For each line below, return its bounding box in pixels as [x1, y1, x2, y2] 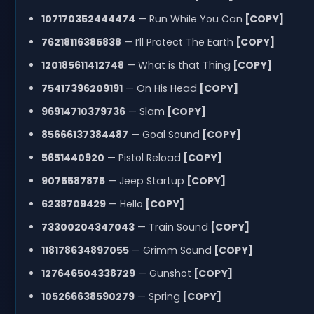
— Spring [134, 289, 180, 303]
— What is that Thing [123, 57, 231, 72]
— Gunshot [135, 266, 191, 280]
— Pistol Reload [104, 150, 181, 165]
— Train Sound [134, 219, 208, 234]
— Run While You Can [135, 11, 243, 26]
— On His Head [122, 81, 197, 95]
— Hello [105, 196, 143, 211]
